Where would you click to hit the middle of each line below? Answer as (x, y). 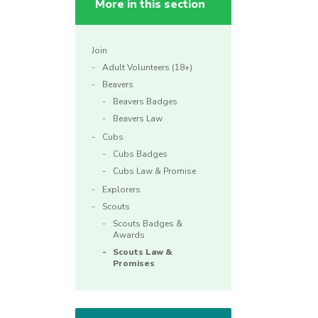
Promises (134, 264)
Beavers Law (138, 119)
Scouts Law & (143, 252)
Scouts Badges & (148, 224)
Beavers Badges (145, 102)
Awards (129, 235)
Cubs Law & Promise (154, 171)
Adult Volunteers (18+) (147, 68)
